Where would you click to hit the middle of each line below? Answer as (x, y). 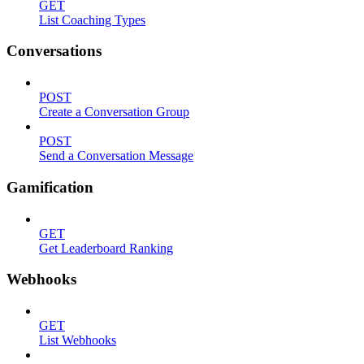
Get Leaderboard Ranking (106, 248)
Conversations (54, 51)
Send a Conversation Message (116, 156)
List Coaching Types (92, 19)
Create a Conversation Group (114, 112)
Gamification (50, 187)
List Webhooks (78, 340)
